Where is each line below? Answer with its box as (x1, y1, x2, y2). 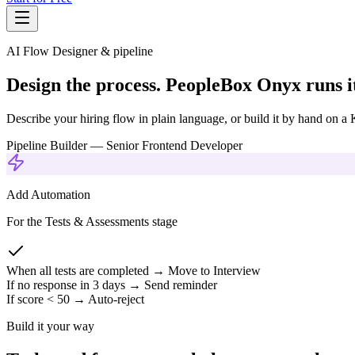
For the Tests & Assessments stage (6, 214, 177, 228)
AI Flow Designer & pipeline (6, 44, 153, 58)
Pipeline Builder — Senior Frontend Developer (6, 138, 242, 152)
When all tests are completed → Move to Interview (6, 263, 261, 277)
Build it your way (6, 319, 94, 333)
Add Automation (6, 187, 90, 201)
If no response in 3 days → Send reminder (6, 277, 217, 292)
